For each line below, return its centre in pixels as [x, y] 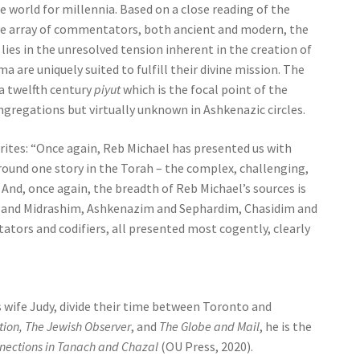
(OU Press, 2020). [206, 347]
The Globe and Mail [210, 327]
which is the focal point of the [205, 89]
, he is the [286, 327]
